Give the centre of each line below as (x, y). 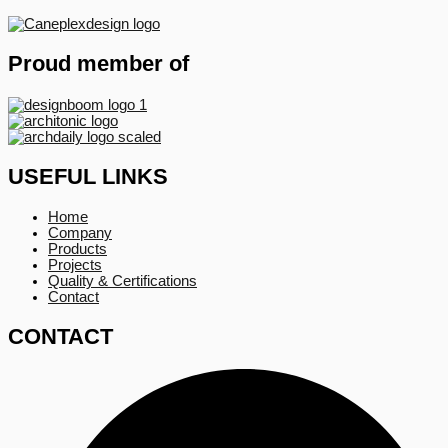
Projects (75, 264)
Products (77, 248)
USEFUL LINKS (88, 176)
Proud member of (98, 64)
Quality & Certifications (122, 280)
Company (80, 232)
